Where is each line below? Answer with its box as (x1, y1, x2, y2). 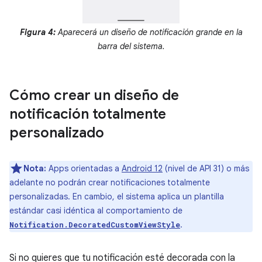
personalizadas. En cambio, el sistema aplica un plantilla (9, 191, 224, 202)
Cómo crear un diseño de (9, 87, 179, 105)
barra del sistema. (97, 41, 165, 52)
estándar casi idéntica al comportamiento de (9, 205, 182, 216)
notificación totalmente (9, 105, 166, 123)
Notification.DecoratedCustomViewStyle (9, 220, 180, 230)
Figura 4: (19, 27, 56, 38)
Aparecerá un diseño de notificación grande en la (55, 27, 243, 38)
